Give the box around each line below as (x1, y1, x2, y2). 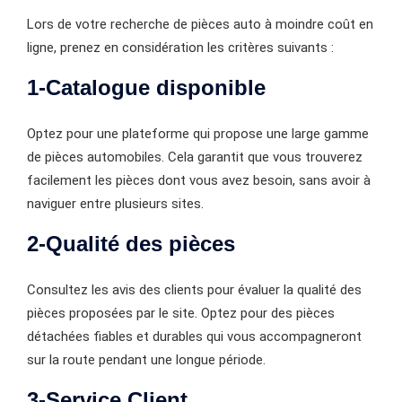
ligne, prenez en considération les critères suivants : (27, 39, 334, 56)
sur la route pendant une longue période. (27, 351, 266, 368)
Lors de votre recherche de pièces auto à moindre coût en (27, 15, 373, 32)
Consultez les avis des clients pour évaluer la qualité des (27, 281, 362, 298)
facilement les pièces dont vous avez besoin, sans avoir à (27, 171, 371, 188)
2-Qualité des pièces (27, 231, 235, 256)
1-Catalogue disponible (27, 74, 266, 100)
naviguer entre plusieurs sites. (27, 195, 204, 212)
